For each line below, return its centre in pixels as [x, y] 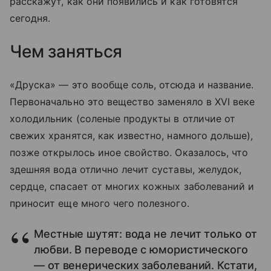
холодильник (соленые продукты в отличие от [123, 118]
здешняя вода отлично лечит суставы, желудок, [126, 169]
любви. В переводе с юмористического [141, 249]
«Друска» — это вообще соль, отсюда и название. [132, 84]
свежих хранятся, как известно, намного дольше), [132, 135]
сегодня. [32, 18]
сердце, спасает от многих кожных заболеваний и [132, 186]
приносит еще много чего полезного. [100, 203]
